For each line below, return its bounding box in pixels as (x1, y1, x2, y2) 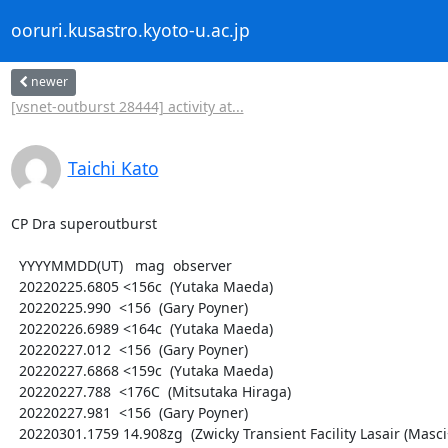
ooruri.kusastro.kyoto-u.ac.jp (10, 18, 250, 43)
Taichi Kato (67, 155, 159, 180)
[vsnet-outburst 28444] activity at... (10, 96, 244, 116)
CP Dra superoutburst (10, 213, 157, 233)
